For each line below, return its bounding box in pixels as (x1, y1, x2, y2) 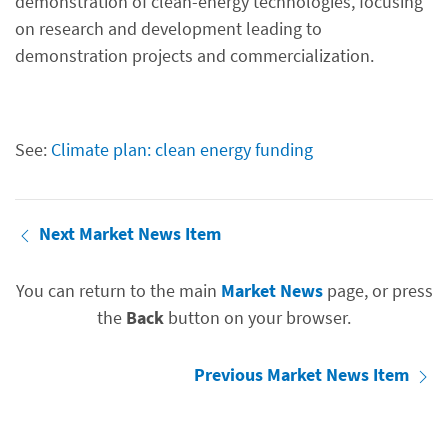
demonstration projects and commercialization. (15, 44, 374, 67)
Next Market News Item (39, 222, 221, 245)
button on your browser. (164, 306, 351, 329)
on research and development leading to (15, 17, 322, 40)
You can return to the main (15, 279, 221, 302)
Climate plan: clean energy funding (51, 138, 313, 161)
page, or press (322, 279, 433, 302)
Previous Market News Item (194, 363, 413, 386)
